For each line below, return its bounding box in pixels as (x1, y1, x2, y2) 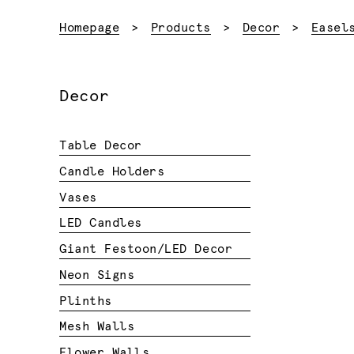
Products (150, 21, 211, 34)
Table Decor (59, 140, 142, 153)
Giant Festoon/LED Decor (59, 243, 233, 256)
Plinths (59, 295, 112, 307)
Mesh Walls (59, 321, 135, 333)
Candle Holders (59, 165, 165, 178)
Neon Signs (59, 269, 135, 281)
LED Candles (59, 217, 142, 230)
